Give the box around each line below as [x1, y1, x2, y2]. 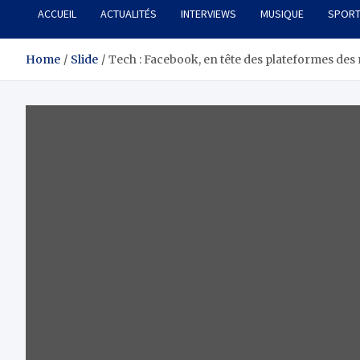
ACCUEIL [38, 6, 76, 22]
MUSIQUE [260, 6, 304, 22]
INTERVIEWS [181, 6, 236, 22]
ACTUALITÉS [100, 6, 157, 22]
